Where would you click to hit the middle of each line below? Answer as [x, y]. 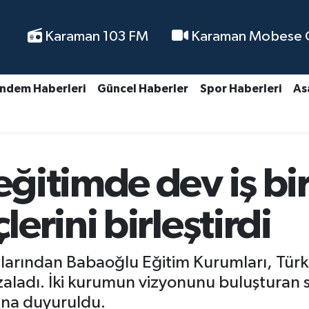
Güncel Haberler [142, 89]
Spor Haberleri [240, 89]
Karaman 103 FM [95, 37]
